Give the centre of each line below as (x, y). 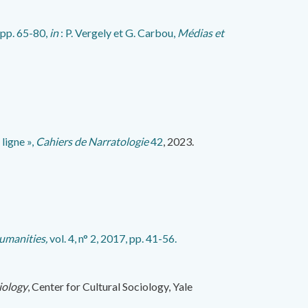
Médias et (201, 33)
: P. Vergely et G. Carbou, (118, 33)
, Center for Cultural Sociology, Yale (110, 287)
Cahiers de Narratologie (92, 141)
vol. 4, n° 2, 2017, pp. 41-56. (114, 238)
